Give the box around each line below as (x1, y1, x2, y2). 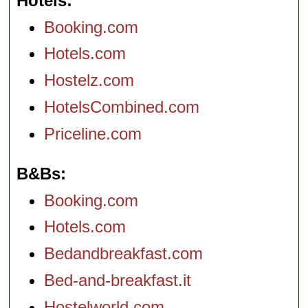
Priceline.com (44, 124, 142, 143)
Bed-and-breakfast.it (44, 270, 192, 289)
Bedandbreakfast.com (44, 244, 203, 263)
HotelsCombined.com (44, 97, 200, 116)
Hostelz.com (44, 71, 135, 90)
